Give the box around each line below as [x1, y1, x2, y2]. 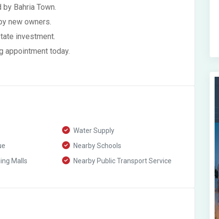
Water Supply [72, 127, 115, 134]
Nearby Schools [72, 142, 122, 150]
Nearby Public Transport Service [72, 157, 172, 165]
